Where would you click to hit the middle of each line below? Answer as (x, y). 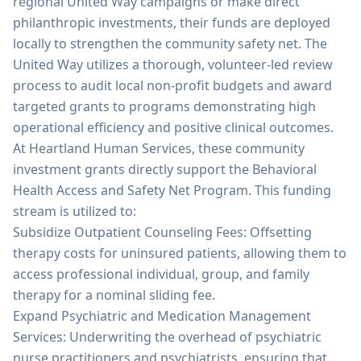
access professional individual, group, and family (161, 274)
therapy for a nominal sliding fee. (114, 295)
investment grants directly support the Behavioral (165, 169)
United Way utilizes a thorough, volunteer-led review (173, 64)
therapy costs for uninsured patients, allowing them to (180, 253)
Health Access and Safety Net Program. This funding (172, 190)
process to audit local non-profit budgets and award (172, 85)
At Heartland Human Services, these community (159, 148)
